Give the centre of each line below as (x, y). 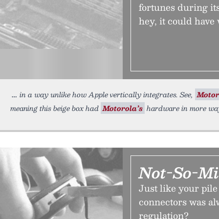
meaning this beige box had (55, 108)
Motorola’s (123, 108)
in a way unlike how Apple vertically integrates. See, (107, 94)
